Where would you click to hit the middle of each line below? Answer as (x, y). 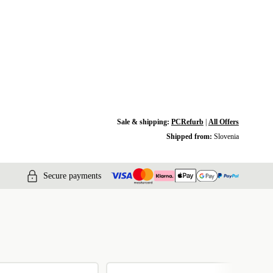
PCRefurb (187, 122)
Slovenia (226, 136)
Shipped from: (190, 136)
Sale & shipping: (144, 122)
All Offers (223, 122)
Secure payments (72, 175)
